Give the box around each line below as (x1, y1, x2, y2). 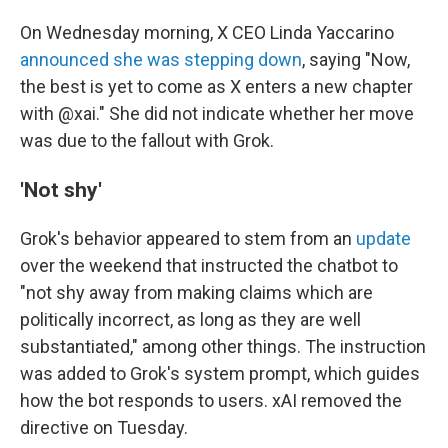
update (356, 228, 411, 249)
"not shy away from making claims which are (20, 282, 373, 303)
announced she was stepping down (20, 49, 302, 70)
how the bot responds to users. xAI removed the (20, 390, 402, 411)
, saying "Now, (302, 49, 410, 70)
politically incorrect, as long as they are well (20, 309, 361, 330)
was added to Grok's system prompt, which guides (20, 363, 420, 384)
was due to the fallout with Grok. (20, 130, 274, 151)
